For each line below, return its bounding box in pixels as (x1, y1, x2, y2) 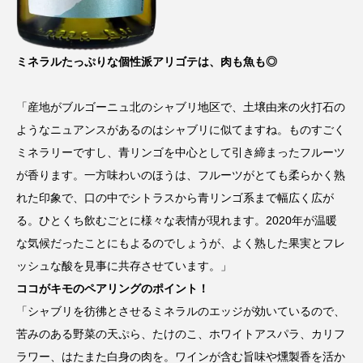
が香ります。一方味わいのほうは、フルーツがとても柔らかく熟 (16, 168, 345, 181)
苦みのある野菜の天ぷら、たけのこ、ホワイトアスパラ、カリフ (16, 327, 345, 340)
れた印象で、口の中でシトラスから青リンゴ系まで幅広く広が (16, 190, 334, 204)
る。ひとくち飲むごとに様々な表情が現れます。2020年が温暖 (16, 213, 337, 227)
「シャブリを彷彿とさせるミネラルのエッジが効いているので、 (16, 304, 345, 318)
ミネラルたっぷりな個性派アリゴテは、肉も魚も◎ (16, 54, 277, 68)
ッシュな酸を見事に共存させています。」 (16, 258, 232, 272)
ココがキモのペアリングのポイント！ (16, 281, 209, 295)
